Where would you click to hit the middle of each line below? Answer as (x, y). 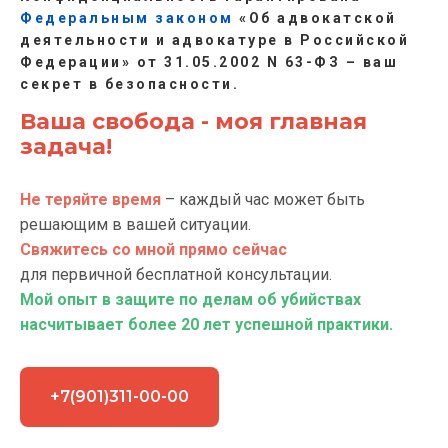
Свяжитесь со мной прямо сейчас (153, 249)
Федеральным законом (127, 18)
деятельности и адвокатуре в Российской (214, 40)
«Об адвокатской (315, 18)
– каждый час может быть (263, 199)
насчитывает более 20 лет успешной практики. (206, 324)
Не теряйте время (90, 199)
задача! (66, 146)
